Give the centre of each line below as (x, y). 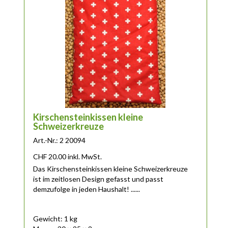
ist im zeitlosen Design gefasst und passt (98, 179)
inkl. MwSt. (85, 157)
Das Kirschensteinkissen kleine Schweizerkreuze (111, 169)
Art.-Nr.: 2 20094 (60, 140)
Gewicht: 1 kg (55, 218)
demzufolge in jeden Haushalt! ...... (87, 189)
